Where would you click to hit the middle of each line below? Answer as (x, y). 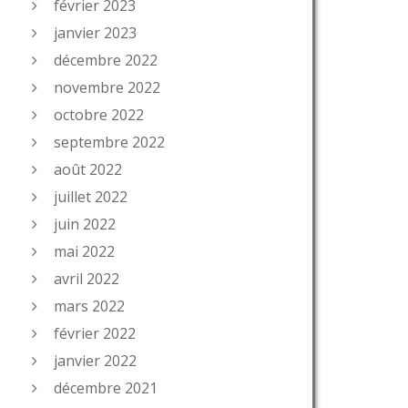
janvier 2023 (95, 33)
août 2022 (88, 169)
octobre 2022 (99, 115)
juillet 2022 (91, 197)
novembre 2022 (107, 87)
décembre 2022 (106, 60)
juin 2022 (85, 224)
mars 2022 (89, 306)
